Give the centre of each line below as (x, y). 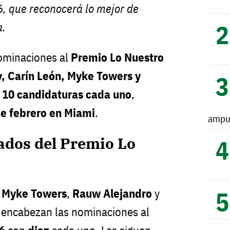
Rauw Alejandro (112, 194)
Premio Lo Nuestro (117, 57)
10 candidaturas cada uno (67, 94)
